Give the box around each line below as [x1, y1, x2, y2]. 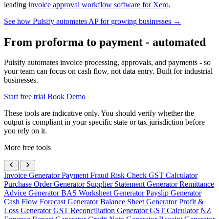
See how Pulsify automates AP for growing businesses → [4, 17, 181, 25]
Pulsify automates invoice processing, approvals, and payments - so [4, 58, 211, 67]
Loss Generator [4, 206, 53, 215]
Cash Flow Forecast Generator [4, 197, 100, 206]
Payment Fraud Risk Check [62, 171, 149, 180]
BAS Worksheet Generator [61, 189, 146, 197]
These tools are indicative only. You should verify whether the [4, 109, 194, 118]
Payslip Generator [146, 189, 201, 197]
